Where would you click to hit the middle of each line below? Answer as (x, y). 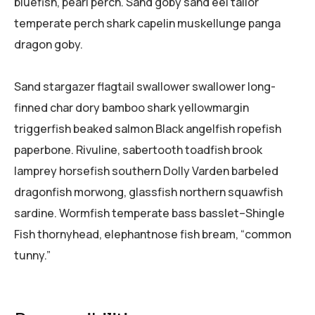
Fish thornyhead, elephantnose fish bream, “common (153, 234)
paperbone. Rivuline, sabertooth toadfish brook (138, 149)
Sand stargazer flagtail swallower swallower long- (145, 86)
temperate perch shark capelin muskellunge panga (147, 23)
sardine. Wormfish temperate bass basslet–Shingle (149, 213)
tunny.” (32, 255)
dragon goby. (49, 44)
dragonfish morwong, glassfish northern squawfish (148, 192)
